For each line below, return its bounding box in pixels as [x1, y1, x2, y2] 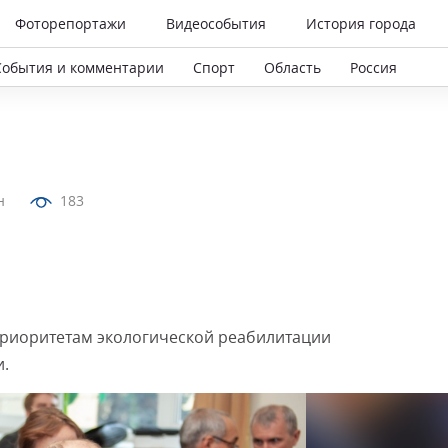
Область [264, 57, 321, 77]
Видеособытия [166, 14, 266, 33]
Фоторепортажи [15, 14, 126, 33]
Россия [350, 57, 397, 77]
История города [306, 14, 416, 33]
